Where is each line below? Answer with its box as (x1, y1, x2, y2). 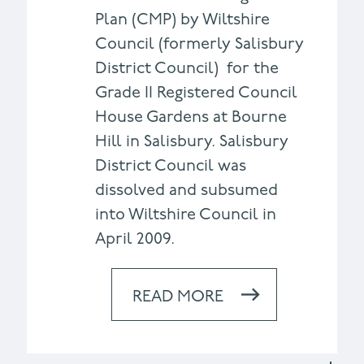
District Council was (94, 158, 246, 175)
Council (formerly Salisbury (94, 36, 304, 53)
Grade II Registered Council (94, 84, 297, 102)
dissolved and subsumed (94, 182, 278, 199)
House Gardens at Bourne (94, 109, 287, 126)
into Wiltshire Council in (94, 206, 276, 223)
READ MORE (132, 288, 223, 305)
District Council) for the (94, 60, 279, 77)
